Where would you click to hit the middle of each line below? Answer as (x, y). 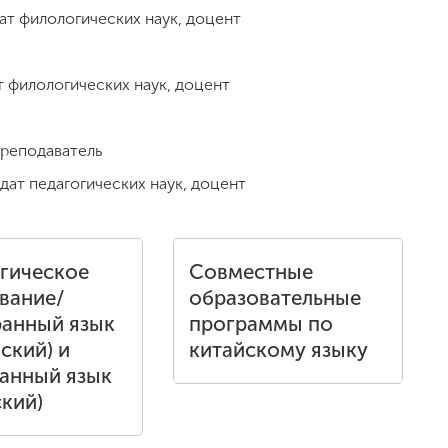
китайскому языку (278, 350)
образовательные (275, 298)
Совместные (251, 272)
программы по (261, 324)
